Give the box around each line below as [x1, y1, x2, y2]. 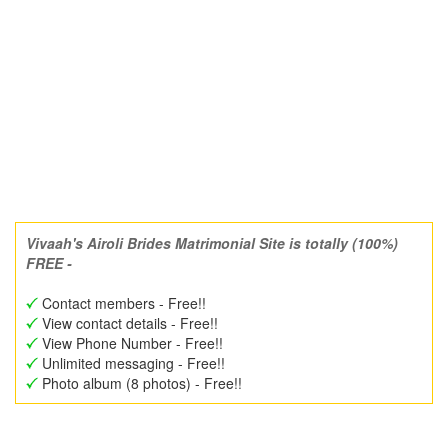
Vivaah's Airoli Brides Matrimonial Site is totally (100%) [26, 233, 398, 253]
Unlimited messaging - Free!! [38, 353, 225, 373]
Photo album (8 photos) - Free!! [38, 373, 242, 393]
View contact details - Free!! [38, 313, 218, 333]
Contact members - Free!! [38, 293, 206, 313]
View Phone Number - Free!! [38, 333, 223, 353]
